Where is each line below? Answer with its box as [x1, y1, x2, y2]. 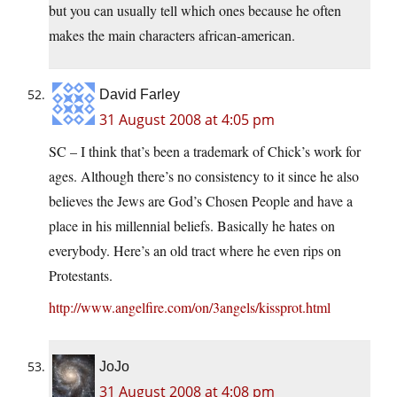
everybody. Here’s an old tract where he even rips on [49, 241, 341, 261]
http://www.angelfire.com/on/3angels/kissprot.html [49, 298, 331, 317]
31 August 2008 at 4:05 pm [99, 110, 275, 130]
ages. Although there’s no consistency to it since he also [49, 167, 359, 186]
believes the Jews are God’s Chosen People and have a [49, 191, 353, 211]
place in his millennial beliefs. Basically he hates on [49, 216, 335, 236]
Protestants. [49, 266, 113, 285]
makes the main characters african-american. [49, 26, 295, 45]
